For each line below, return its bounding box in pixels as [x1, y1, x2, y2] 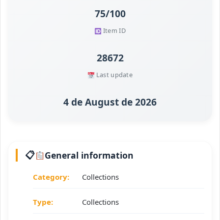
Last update [94, 70, 133, 80]
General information [45, 149, 134, 162]
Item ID [101, 26, 126, 35]
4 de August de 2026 [63, 95, 157, 109]
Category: [33, 172, 69, 182]
